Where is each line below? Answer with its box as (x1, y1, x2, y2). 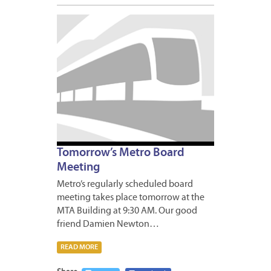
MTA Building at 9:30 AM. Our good (57, 206, 197, 217)
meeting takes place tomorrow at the (57, 193, 204, 203)
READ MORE (60, 244, 98, 252)
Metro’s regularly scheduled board (57, 180, 193, 190)
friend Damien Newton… (57, 220, 159, 230)
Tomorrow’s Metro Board (57, 147, 184, 160)
